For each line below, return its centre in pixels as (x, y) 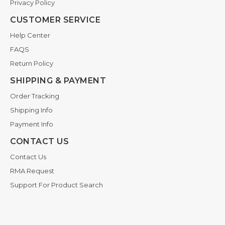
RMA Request (32, 171)
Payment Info (32, 124)
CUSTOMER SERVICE (55, 20)
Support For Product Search (57, 185)
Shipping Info (31, 110)
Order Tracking (35, 96)
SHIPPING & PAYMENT (58, 80)
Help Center (30, 35)
